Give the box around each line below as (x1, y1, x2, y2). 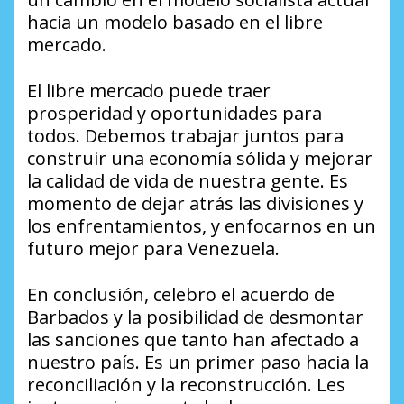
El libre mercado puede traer (27, 78, 271, 103)
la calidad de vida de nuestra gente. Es (27, 168, 348, 193)
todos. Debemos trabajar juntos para (27, 123, 344, 148)
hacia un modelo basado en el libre (27, 9, 323, 34)
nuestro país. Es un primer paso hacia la (27, 349, 369, 374)
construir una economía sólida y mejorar (27, 145, 372, 170)
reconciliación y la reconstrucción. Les (27, 372, 345, 397)
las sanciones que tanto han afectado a (27, 326, 359, 352)
